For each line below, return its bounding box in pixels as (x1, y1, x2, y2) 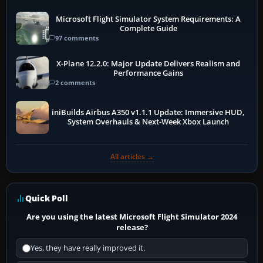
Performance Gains (113, 68, 184, 78)
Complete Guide (119, 23, 177, 33)
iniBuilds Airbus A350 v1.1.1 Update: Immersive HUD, (52, 107, 245, 118)
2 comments (55, 77, 95, 87)
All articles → (110, 151, 154, 162)
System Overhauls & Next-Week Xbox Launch (68, 117, 230, 127)
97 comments (55, 33, 99, 42)
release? (116, 222, 148, 233)
